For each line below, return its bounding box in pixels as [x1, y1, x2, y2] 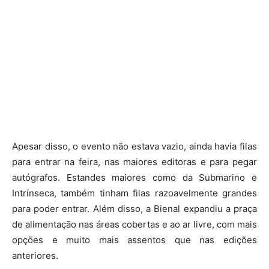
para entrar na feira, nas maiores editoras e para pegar [12, 156, 257, 168]
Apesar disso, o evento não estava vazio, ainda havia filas [12, 140, 257, 152]
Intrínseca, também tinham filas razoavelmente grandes [12, 187, 257, 199]
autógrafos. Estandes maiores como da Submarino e [12, 171, 257, 183]
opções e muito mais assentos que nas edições [12, 234, 257, 246]
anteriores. [12, 249, 58, 261]
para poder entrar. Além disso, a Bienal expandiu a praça [12, 202, 257, 214]
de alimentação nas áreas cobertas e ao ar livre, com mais [12, 218, 257, 230]
